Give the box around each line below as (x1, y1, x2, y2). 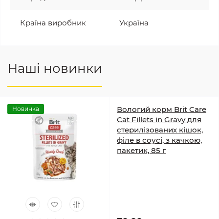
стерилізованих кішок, (117, 125, 203, 134)
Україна (119, 18, 149, 27)
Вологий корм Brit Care (117, 105, 206, 114)
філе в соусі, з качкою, (117, 135, 202, 145)
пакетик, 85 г (117, 146, 166, 155)
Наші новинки (7, 61, 102, 76)
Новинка (12, 105, 39, 112)
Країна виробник (20, 18, 86, 27)
